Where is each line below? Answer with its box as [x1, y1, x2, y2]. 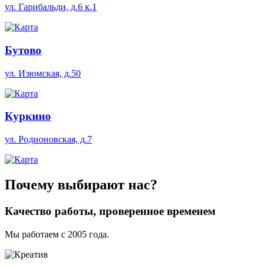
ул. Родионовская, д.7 [5, 134, 92, 145]
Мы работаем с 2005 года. [5, 229, 109, 239]
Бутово [5, 43, 42, 56]
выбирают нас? [54, 177, 157, 193]
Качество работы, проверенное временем [5, 204, 216, 217]
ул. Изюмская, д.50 [5, 68, 81, 78]
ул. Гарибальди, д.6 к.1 [5, 2, 97, 12]
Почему [5, 177, 54, 193]
